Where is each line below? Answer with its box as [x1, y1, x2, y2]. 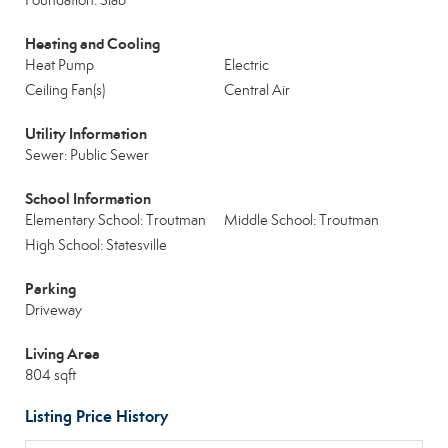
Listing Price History [25, 406, 168, 427]
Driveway [25, 301, 82, 319]
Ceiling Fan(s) [25, 81, 105, 99]
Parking [25, 279, 76, 298]
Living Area [25, 344, 100, 363]
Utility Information [25, 124, 147, 143]
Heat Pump [25, 56, 94, 74]
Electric [224, 56, 269, 74]
